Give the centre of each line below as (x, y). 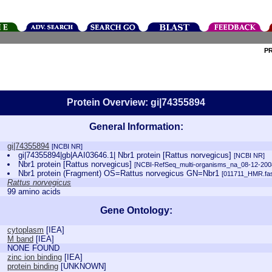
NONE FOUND (33, 248)
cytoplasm (25, 230)
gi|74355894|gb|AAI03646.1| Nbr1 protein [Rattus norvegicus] (126, 155)
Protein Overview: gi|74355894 (136, 102)
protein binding (33, 266)
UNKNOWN (83, 266)
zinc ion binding (35, 257)
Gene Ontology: (136, 210)
